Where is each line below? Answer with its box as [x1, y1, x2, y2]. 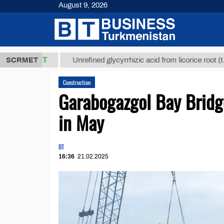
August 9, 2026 [58, 1, 107, 9]
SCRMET [6, 56, 38, 64]
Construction [63, 78, 90, 86]
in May [58, 108, 104, 136]
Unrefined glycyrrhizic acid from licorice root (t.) [23, 56, 180, 64]
